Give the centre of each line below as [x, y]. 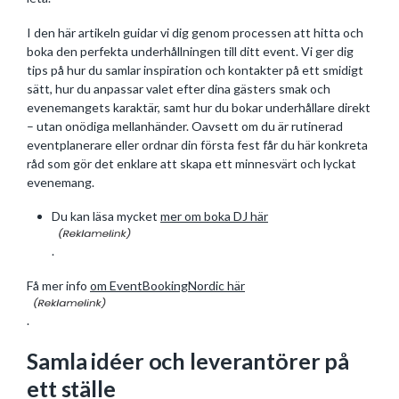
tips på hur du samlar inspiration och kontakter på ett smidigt [195, 69]
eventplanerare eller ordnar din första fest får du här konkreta [197, 144]
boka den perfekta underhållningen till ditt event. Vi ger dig [190, 51]
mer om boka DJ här [214, 216]
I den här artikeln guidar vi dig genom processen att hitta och [195, 32]
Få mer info [58, 285]
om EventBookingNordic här [167, 285]
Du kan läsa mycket [106, 216]
